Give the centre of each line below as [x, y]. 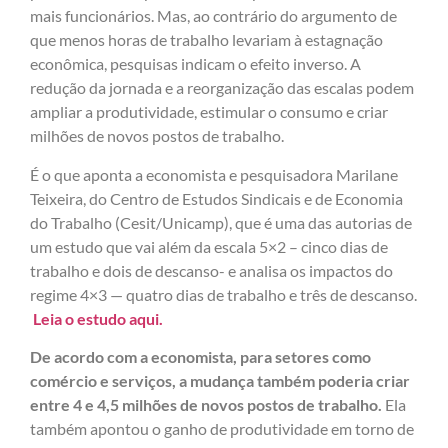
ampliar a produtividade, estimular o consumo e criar [209, 112]
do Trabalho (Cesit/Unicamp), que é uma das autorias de [221, 222]
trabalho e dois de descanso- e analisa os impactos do [211, 270]
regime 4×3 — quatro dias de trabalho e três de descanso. [223, 294]
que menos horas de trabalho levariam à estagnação [206, 40]
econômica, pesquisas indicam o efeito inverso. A [195, 64]
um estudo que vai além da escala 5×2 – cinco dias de [209, 246]
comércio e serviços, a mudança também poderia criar [220, 380]
